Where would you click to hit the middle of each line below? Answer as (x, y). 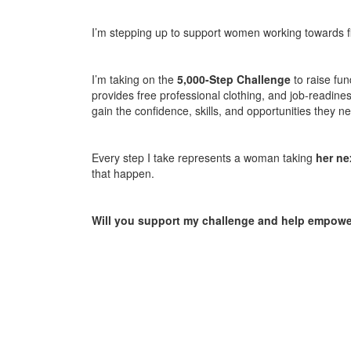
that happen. (123, 173)
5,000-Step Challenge (234, 79)
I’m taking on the (134, 79)
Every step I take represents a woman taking (204, 157)
